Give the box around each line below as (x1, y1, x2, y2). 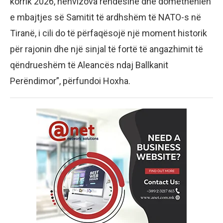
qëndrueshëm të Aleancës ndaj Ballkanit (10, 60, 168, 71)
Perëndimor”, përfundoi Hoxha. (10, 76, 130, 87)
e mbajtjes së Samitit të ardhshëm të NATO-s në (10, 12, 201, 23)
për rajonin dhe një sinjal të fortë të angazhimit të (10, 44, 203, 55)
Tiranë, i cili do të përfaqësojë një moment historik (10, 28, 207, 39)
